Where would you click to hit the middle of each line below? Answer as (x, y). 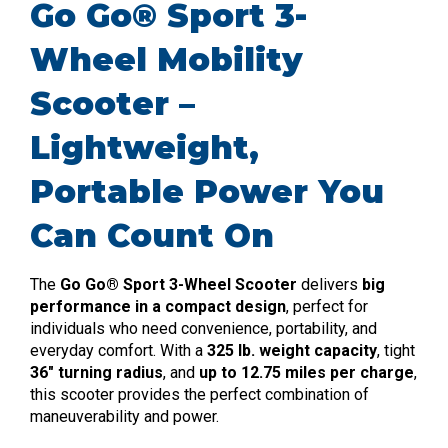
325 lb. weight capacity (292, 351)
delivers (329, 285)
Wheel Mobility (166, 60)
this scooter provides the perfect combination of (199, 395)
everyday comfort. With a (118, 351)
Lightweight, (144, 148)
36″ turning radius (96, 373)
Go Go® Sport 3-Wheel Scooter (178, 285)
